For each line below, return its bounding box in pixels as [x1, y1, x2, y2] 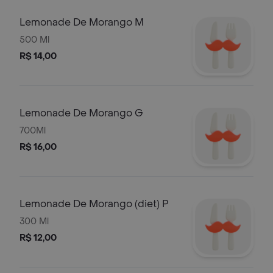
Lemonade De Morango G [19, 107, 143, 119]
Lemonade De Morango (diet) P [19, 197, 169, 210]
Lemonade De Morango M [19, 16, 144, 29]
